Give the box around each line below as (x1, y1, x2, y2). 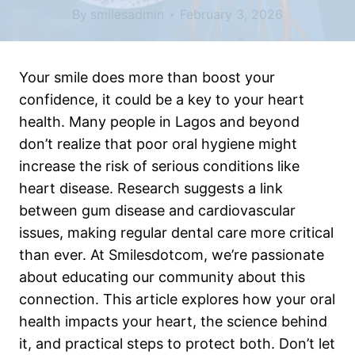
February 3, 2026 (179, 6, 283, 23)
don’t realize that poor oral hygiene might (19, 136, 297, 152)
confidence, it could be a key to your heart (19, 91, 304, 108)
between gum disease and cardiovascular (19, 202, 296, 219)
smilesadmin (90, 6, 164, 23)
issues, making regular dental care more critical (19, 224, 334, 241)
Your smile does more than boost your (19, 69, 275, 86)
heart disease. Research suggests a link (19, 180, 283, 197)
